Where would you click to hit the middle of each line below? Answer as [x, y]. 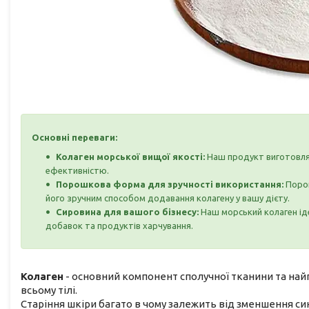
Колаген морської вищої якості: [131, 156]
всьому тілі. [49, 290]
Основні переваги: [74, 137]
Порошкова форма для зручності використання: [171, 184]
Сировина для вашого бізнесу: [127, 211]
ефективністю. [77, 170]
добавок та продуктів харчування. [119, 225]
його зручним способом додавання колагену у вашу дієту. [168, 198]
